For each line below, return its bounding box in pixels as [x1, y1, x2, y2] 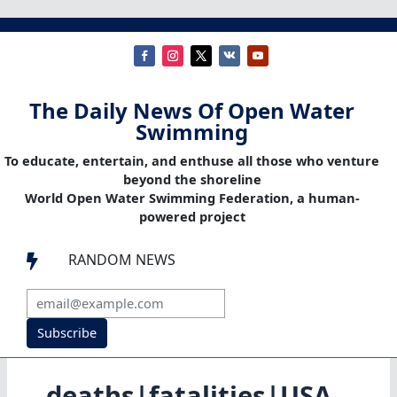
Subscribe [36, 323, 97, 342]
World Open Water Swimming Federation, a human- [24, 189, 360, 207]
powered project [138, 207, 245, 226]
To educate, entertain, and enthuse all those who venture [4, 152, 379, 170]
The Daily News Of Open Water [29, 96, 354, 126]
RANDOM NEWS [68, 250, 175, 270]
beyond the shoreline [122, 170, 261, 189]
